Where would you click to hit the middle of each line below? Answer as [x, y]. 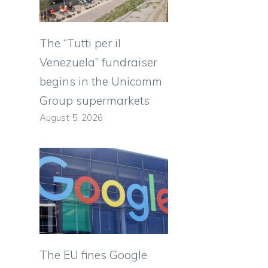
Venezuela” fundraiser [98, 63]
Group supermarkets [95, 101]
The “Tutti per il [80, 43]
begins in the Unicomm [101, 82]
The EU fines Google [93, 255]
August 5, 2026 [71, 118]
